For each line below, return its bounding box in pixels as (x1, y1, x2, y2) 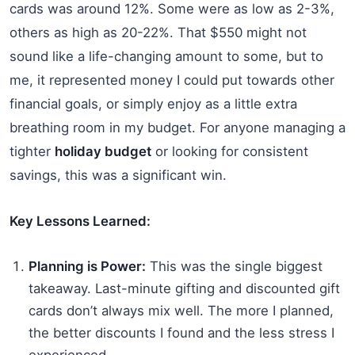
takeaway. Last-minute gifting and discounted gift (29, 280, 340, 296)
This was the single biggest (146, 258, 323, 274)
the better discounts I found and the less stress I (29, 324, 334, 341)
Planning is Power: (29, 258, 146, 274)
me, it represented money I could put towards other (10, 71, 334, 88)
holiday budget (55, 143, 151, 159)
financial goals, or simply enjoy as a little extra (10, 95, 297, 112)
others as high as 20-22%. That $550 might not (10, 24, 307, 40)
